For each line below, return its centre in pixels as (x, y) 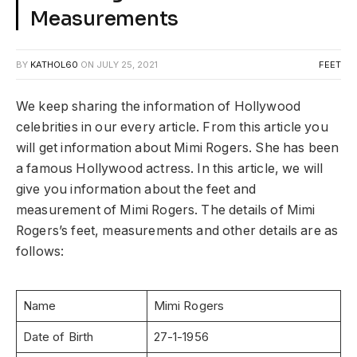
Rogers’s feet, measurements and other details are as (177, 230)
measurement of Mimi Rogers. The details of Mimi (166, 210)
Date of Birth (58, 336)
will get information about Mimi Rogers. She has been (178, 147)
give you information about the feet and (136, 189)
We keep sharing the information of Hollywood (159, 106)
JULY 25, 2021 (127, 64)
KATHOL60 (54, 64)
